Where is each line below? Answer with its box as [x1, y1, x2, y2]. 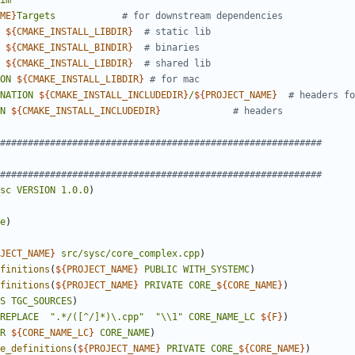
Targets [17, 10, 55, 22]
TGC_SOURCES [11, 296, 72, 307]
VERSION [17, 185, 55, 197]
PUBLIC [144, 264, 177, 276]
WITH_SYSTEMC [183, 264, 250, 276]
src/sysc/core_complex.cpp [61, 248, 200, 260]
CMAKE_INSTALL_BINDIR [17, 42, 128, 54]
